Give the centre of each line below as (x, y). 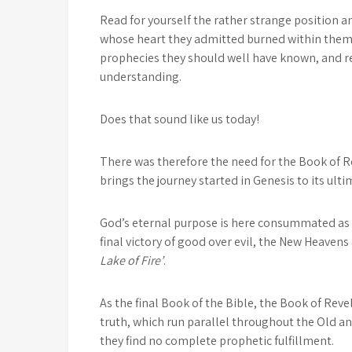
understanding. (141, 77)
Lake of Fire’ (132, 261)
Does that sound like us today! (180, 119)
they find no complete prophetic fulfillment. (217, 341)
